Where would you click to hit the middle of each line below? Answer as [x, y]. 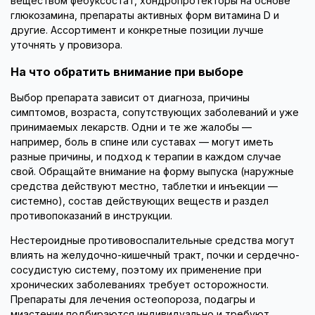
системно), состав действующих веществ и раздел [140, 201]
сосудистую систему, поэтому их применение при [136, 270]
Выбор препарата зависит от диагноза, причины [130, 97]
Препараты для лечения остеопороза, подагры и [133, 299]
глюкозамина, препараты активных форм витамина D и [145, 16]
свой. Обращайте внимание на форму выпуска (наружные [152, 171]
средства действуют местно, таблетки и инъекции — [144, 186]
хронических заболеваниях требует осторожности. [140, 284]
